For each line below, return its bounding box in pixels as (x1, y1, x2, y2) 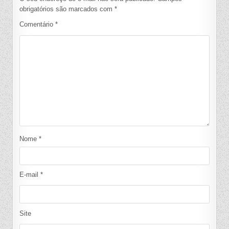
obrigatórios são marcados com (19, 5, 115, 13)
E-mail (19, 170, 41, 178)
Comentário (19, 20, 56, 28)
